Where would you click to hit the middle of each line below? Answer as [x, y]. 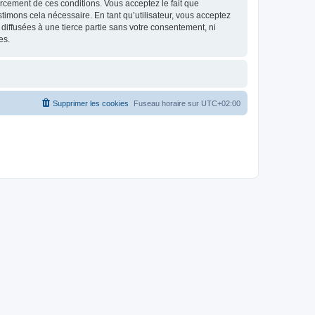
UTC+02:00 [221, 103]
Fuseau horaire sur [167, 103]
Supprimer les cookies [91, 103]
